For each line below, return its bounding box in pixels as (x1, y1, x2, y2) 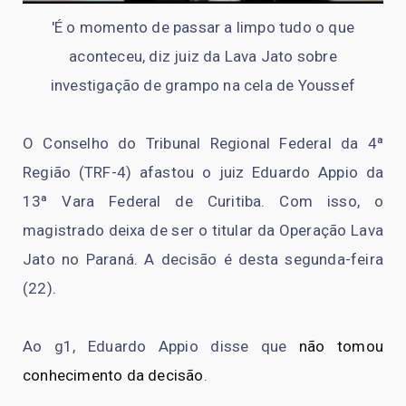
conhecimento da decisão (23, 366, 204, 385)
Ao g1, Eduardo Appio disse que (23, 337, 299, 356)
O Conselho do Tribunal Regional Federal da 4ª (23, 134, 383, 153)
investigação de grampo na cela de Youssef (50, 76, 356, 95)
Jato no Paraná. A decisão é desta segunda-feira (23, 250, 383, 269)
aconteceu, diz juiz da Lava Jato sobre (69, 47, 337, 66)
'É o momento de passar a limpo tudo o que (51, 18, 355, 37)
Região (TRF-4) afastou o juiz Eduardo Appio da (23, 163, 383, 182)
